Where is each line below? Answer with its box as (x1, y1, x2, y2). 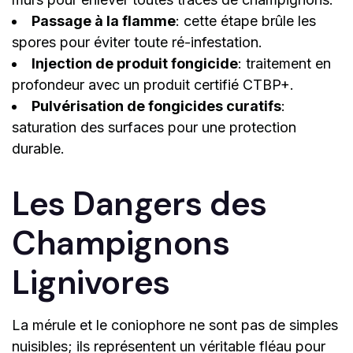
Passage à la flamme (32, 13, 176, 30)
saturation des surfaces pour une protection (12, 119, 296, 136)
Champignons (12, 221, 230, 266)
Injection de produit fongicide (32, 55, 238, 72)
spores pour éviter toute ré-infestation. (12, 34, 262, 51)
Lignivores (12, 261, 170, 305)
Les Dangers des (12, 182, 267, 226)
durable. (12, 140, 65, 158)
